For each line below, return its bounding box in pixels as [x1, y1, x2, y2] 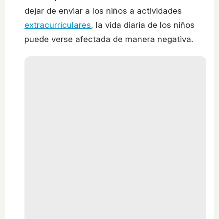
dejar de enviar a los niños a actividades [24, 5, 182, 16]
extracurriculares [24, 20, 91, 30]
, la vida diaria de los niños [91, 20, 195, 30]
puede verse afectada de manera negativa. [24, 34, 193, 44]
